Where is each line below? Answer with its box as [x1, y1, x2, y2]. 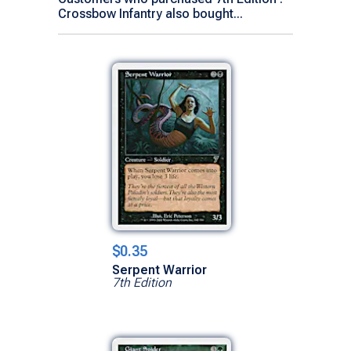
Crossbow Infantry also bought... [58, 5, 243, 21]
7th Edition [112, 274, 172, 290]
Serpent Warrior [112, 262, 207, 277]
